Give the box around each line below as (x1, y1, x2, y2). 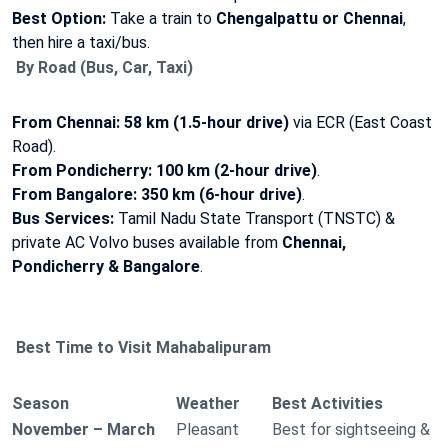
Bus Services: (12, 208, 114, 228)
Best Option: (12, 8, 106, 28)
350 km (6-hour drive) (141, 184, 302, 204)
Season (12, 393, 69, 413)
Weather (176, 393, 240, 413)
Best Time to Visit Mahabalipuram (12, 337, 271, 357)
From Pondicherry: (12, 160, 152, 180)
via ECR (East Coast (289, 112, 432, 132)
